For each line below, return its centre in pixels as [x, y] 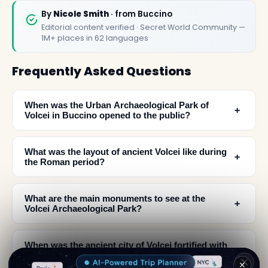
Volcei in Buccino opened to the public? [107, 115]
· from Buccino [141, 14]
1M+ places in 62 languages [95, 38]
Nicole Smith [81, 14]
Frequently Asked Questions [102, 71]
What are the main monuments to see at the [115, 199]
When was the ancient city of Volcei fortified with [126, 245]
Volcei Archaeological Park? [83, 209]
